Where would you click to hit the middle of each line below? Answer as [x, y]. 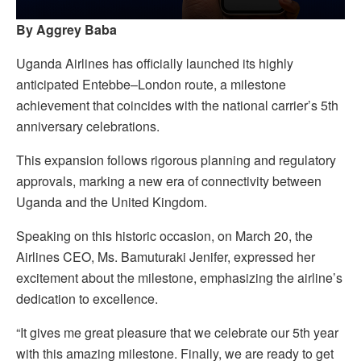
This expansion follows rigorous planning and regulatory [176, 160]
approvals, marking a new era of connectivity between [169, 180]
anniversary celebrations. [88, 126]
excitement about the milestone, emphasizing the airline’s [179, 277]
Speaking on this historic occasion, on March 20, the [164, 235]
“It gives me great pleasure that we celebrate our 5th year [177, 332]
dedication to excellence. [87, 298]
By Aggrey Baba [66, 29]
